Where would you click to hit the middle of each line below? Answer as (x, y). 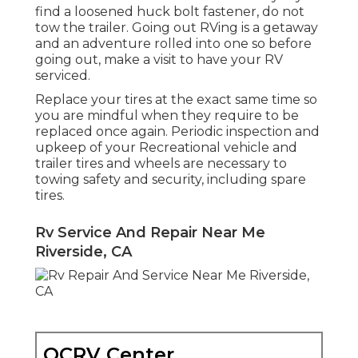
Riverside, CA (84, 251)
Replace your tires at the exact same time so (176, 99)
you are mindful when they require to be (167, 115)
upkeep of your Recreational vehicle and (166, 147)
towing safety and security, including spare (171, 179)
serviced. (63, 75)
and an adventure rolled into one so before (173, 43)
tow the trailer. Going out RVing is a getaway (177, 27)
